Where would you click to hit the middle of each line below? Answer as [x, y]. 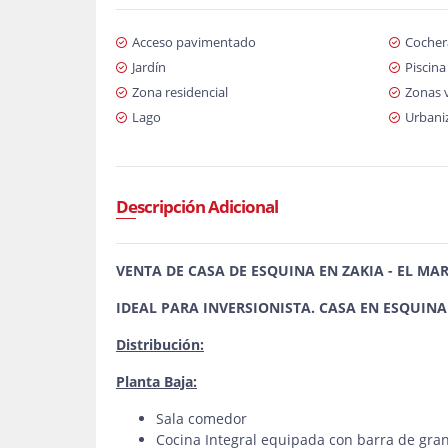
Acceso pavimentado [194, 42]
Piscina [425, 67]
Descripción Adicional [197, 206]
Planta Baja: [156, 381]
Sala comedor [201, 418]
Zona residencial [180, 92]
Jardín [149, 67]
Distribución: [160, 344]
